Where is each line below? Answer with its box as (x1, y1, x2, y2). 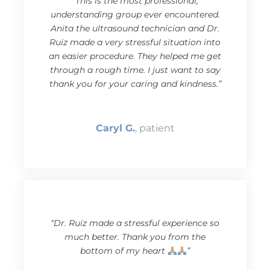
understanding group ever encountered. (50, 9, 220, 20)
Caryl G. (95, 122, 135, 134)
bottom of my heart (80, 245, 168, 257)
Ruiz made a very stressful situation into (49, 37, 221, 48)
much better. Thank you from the (64, 231, 206, 243)
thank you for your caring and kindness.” (49, 78, 221, 90)
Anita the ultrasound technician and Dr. (51, 23, 219, 34)
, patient (134, 122, 175, 134)
